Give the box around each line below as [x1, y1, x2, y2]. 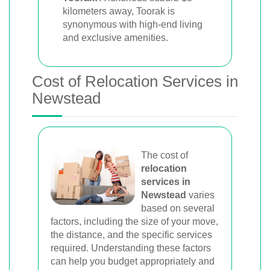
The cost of [141, 149, 188, 160]
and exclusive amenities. [63, 32, 168, 43]
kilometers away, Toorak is [63, 5, 175, 16]
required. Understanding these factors [51, 242, 211, 253]
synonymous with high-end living [63, 19, 202, 30]
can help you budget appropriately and [51, 256, 215, 266]
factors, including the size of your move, [51, 216, 218, 227]
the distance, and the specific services [51, 229, 212, 240]
